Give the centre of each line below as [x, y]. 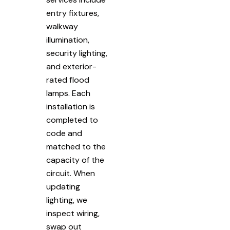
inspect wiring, [73, 213]
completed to [72, 120]
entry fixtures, [73, 13]
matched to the [76, 146]
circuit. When [71, 173]
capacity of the [75, 160]
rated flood [68, 80]
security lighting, [77, 53]
